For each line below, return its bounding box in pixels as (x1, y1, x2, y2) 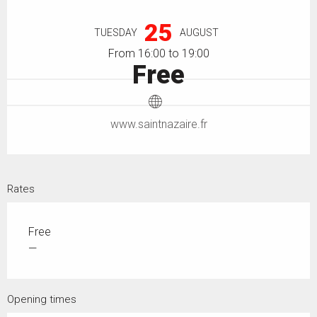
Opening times (7, 293, 76, 306)
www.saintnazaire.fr (110, 117, 207, 131)
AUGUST (180, 27, 219, 38)
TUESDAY (94, 27, 137, 38)
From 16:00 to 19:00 (108, 47, 209, 60)
